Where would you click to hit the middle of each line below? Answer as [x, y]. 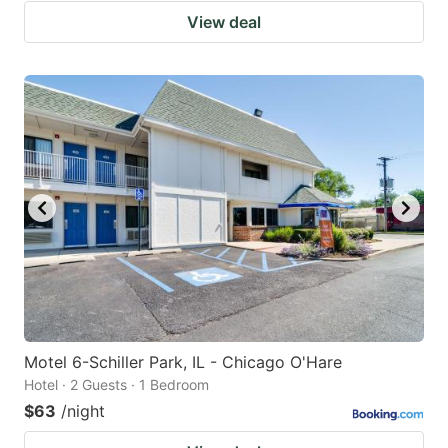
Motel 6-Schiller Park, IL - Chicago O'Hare [183, 361]
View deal [224, 21]
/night [83, 410]
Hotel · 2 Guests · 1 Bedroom [116, 384]
